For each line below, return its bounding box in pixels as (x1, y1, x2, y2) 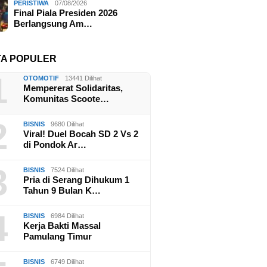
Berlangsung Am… (14, 18, 93, 29)
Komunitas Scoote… (23, 93, 110, 104)
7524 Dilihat (51, 166, 85, 173)
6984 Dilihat (51, 212, 85, 219)
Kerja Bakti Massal (23, 220, 101, 231)
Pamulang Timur (23, 231, 92, 241)
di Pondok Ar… (23, 139, 87, 150)
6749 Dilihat (51, 257, 85, 265)
